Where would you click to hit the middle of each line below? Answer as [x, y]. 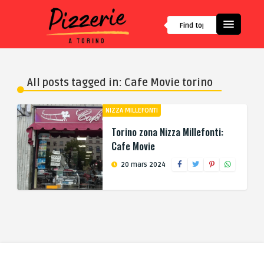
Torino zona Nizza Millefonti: [167, 132]
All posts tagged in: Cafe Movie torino [120, 82]
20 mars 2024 [142, 165]
